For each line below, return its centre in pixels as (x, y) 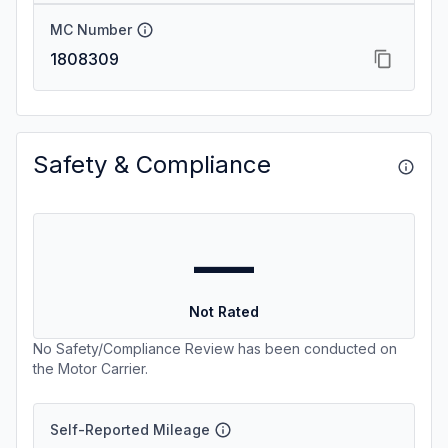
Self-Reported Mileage (130, 429)
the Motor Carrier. (90, 368)
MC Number (91, 29)
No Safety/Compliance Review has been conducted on (215, 348)
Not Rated (224, 311)
